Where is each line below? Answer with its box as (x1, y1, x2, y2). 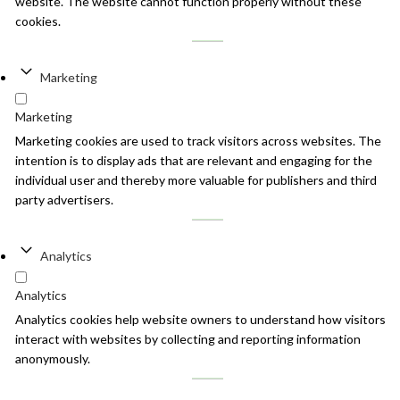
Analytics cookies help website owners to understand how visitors (15, 312, 386, 328)
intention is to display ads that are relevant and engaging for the (15, 153, 372, 169)
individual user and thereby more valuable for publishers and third (15, 172, 377, 188)
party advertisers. (15, 192, 113, 208)
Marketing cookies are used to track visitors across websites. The (15, 133, 381, 149)
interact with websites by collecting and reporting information (15, 331, 361, 347)
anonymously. (15, 351, 90, 367)
